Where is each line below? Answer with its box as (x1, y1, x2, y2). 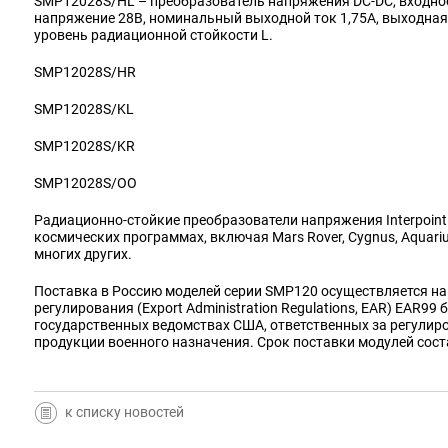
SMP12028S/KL (34, 101, 134, 117)
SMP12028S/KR (34, 138, 135, 154)
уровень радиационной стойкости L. (34, 27, 273, 43)
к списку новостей (65, 403, 184, 420)
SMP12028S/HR (34, 64, 136, 80)
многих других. (34, 246, 132, 262)
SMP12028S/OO (34, 175, 137, 191)
